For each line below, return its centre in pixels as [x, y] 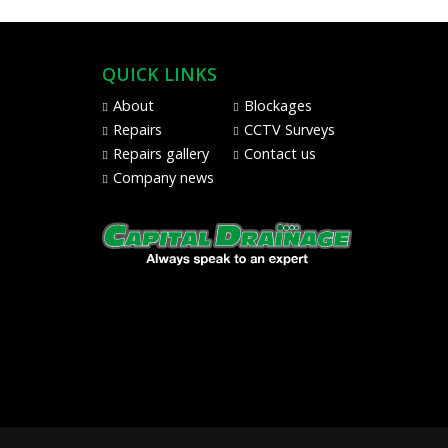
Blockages [278, 105]
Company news [163, 177]
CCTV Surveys [290, 129]
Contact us [280, 153]
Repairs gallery [161, 153]
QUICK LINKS [159, 73]
